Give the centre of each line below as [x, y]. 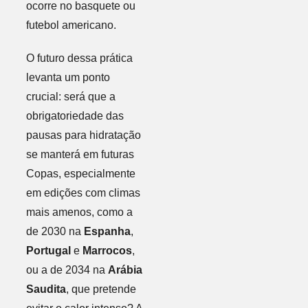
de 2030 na [55, 231]
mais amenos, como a [79, 212]
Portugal [48, 250]
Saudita [46, 289]
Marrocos [107, 250]
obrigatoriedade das [75, 115]
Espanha [107, 231]
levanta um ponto [68, 77]
